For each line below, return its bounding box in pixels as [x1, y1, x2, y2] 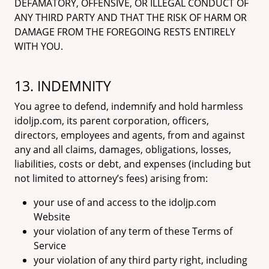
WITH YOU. [14, 40, 63, 53]
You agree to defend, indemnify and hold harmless [14, 100, 243, 113]
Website [34, 210, 70, 223]
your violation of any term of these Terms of [34, 225, 232, 238]
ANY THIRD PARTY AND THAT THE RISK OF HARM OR [14, 11, 247, 24]
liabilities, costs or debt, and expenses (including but [14, 157, 251, 171]
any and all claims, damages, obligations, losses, [14, 143, 231, 156]
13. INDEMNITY [14, 76, 111, 95]
